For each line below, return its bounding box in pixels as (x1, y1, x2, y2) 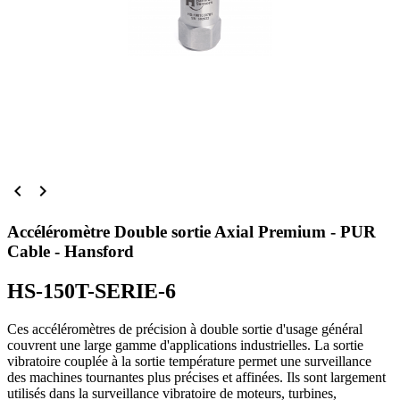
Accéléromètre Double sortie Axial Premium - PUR (7, 221, 376, 241)
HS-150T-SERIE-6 (7, 279, 176, 303)
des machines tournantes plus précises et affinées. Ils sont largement (7, 369, 386, 385)
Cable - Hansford (7, 241, 134, 261)
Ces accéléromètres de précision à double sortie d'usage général (7, 321, 362, 337)
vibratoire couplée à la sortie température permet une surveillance (7, 353, 371, 369)
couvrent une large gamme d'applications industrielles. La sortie (7, 337, 363, 353)
